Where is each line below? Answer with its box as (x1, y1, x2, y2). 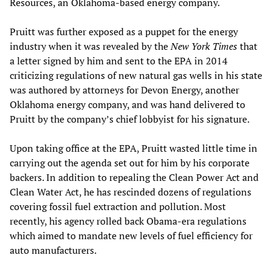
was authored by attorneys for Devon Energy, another (10, 83, 239, 97)
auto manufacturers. (10, 243, 97, 257)
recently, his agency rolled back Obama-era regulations (10, 214, 246, 228)
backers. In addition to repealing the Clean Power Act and (10, 171, 259, 185)
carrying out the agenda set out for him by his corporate (10, 156, 250, 170)
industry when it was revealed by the (10, 39, 171, 53)
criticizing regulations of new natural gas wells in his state (10, 69, 262, 83)
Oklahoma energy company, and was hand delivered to (10, 98, 245, 112)
